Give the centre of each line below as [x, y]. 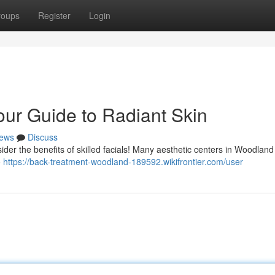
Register [54, 15]
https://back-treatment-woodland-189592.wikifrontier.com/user [123, 161]
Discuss [43, 137]
